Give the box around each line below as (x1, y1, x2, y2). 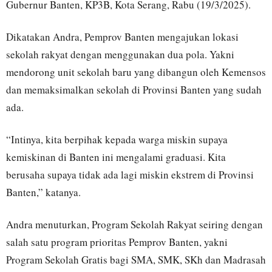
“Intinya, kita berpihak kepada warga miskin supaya (6, 132, 228, 147)
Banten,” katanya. (6, 185, 81, 200)
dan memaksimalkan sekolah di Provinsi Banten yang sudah (6, 83, 262, 97)
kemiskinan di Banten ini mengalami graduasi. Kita (6, 150, 226, 165)
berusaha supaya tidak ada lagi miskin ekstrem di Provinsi (6, 168, 254, 182)
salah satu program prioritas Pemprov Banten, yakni (6, 235, 228, 250)
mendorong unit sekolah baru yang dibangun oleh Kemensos (6, 65, 266, 80)
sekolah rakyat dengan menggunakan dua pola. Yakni (6, 47, 234, 62)
